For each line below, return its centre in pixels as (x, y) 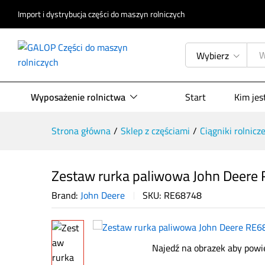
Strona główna (81, 131)
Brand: (66, 195)
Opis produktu (125, 52)
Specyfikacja (194, 52)
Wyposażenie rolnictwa (78, 97)
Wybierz (213, 56)
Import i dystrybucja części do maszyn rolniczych (101, 14)
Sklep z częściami (155, 131)
